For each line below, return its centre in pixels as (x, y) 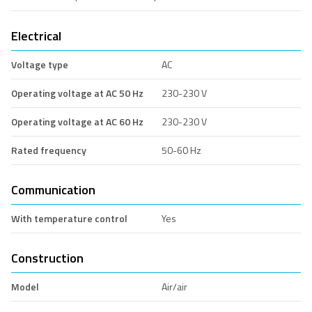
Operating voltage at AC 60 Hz (77, 121)
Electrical (36, 36)
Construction (47, 258)
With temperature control (69, 218)
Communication (53, 189)
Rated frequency (49, 150)
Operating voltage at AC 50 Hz (77, 93)
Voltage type (40, 64)
